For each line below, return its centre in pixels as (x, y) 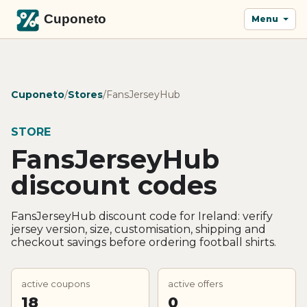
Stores (85, 94)
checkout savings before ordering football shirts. (144, 242)
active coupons (56, 283)
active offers (195, 283)
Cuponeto (38, 94)
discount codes (114, 185)
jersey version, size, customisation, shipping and (138, 229)
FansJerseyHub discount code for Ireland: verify (142, 216)
